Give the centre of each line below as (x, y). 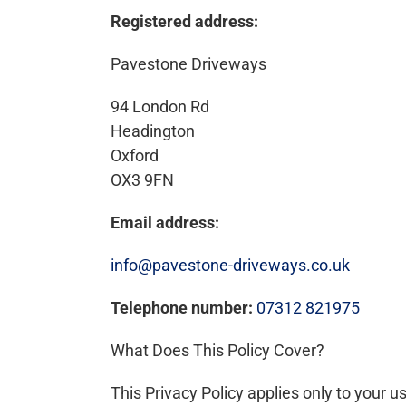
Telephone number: (182, 307)
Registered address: (184, 21)
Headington (153, 130)
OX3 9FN (142, 179)
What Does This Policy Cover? (217, 350)
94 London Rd (160, 106)
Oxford (135, 155)
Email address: (165, 222)
